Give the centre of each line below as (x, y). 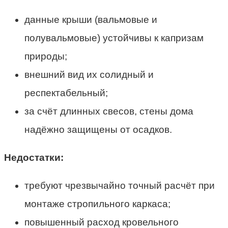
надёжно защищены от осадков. (98, 130)
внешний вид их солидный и (89, 75)
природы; (46, 56)
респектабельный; (66, 93)
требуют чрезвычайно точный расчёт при (120, 186)
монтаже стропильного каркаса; (97, 204)
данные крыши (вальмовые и (91, 20)
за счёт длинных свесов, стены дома (109, 111)
